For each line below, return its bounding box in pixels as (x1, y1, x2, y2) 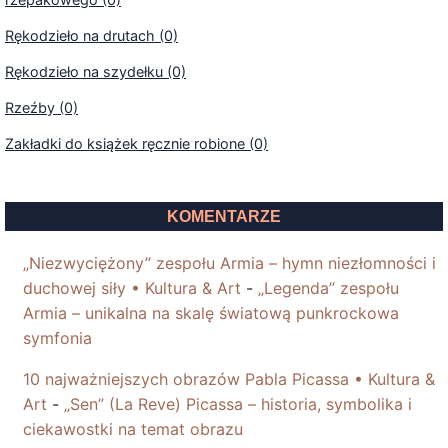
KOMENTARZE (167, 208, 281, 226)
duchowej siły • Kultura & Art (23, 278, 241, 299)
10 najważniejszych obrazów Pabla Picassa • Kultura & (23, 369, 435, 390)
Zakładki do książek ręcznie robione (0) (5, 135, 268, 153)
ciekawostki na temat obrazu (23, 419, 243, 440)
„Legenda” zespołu (258, 278, 399, 299)
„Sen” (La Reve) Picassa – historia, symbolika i (64, 394, 412, 415)
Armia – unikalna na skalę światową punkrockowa (23, 303, 399, 324)
